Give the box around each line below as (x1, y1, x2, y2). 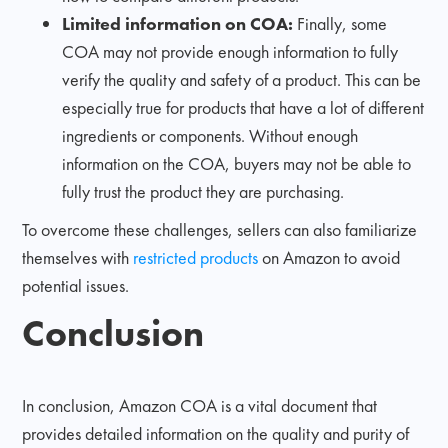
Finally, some (297, 11, 388, 35)
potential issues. (22, 273, 130, 297)
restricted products (133, 245, 259, 269)
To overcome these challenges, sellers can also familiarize (22, 217, 418, 241)
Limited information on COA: (62, 11, 298, 35)
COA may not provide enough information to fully (62, 39, 399, 63)
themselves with (22, 245, 134, 269)
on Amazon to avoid (258, 245, 401, 269)
